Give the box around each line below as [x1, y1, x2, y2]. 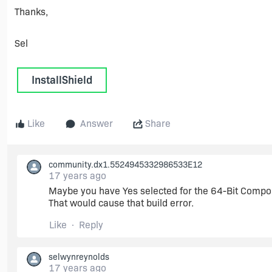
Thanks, [15, 6, 48, 18]
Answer [80, 118, 113, 129]
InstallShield [32, 73, 92, 87]
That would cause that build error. [49, 197, 194, 209]
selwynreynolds [49, 251, 109, 262]
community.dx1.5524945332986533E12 [49, 159, 202, 170]
